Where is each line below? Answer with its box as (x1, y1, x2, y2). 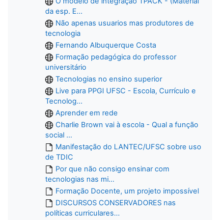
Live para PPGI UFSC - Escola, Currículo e (55, 86, 196, 95)
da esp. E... (45, 6, 82, 16)
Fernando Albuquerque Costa (55, 40, 156, 50)
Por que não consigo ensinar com (55, 164, 169, 173)
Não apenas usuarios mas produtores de (55, 18, 194, 27)
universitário (45, 62, 86, 72)
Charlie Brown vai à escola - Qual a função (55, 120, 198, 129)
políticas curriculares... (45, 208, 120, 218)
